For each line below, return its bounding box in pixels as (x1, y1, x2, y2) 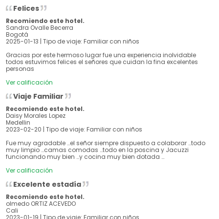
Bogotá (6, 30, 28, 39)
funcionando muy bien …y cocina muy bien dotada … (6, 153, 164, 161)
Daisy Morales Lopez (6, 111, 66, 120)
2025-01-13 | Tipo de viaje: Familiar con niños (6, 37, 139, 46)
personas (6, 65, 34, 73)
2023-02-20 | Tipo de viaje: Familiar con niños (6, 125, 142, 134)
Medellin (6, 118, 30, 127)
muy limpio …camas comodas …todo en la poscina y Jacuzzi (6, 146, 189, 154)
